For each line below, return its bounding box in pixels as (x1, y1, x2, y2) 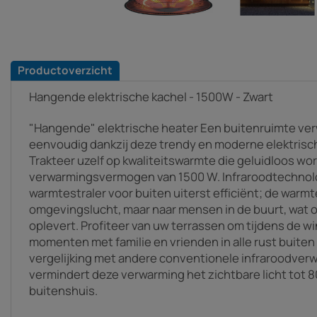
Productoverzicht (18, 62, 113, 78)
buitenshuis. (29, 282, 98, 299)
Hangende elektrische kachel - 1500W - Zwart (29, 88, 273, 105)
